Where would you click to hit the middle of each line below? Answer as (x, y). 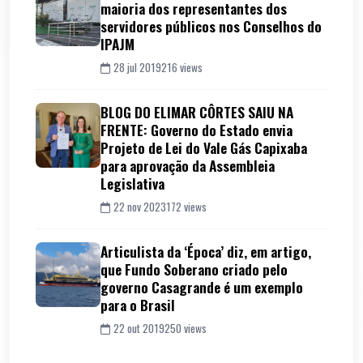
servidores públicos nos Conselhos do (211, 26)
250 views (186, 328)
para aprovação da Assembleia (188, 165)
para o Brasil (138, 304)
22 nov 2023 (140, 206)
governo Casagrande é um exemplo (202, 286)
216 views (182, 67)
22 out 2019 (139, 328)
